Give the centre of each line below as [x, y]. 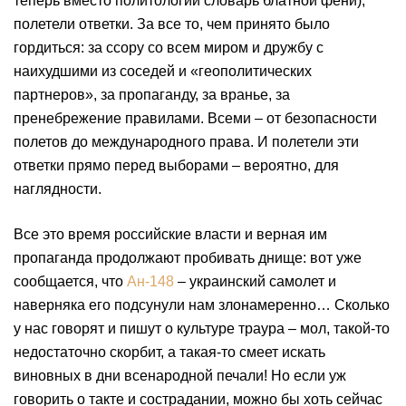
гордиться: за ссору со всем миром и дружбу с [169, 48]
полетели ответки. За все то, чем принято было [172, 24]
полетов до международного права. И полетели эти [186, 142]
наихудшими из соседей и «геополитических [163, 71]
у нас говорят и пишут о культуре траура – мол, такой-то [202, 329]
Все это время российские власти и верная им [170, 234]
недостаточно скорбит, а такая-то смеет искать [169, 352]
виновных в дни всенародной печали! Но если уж [180, 376]
